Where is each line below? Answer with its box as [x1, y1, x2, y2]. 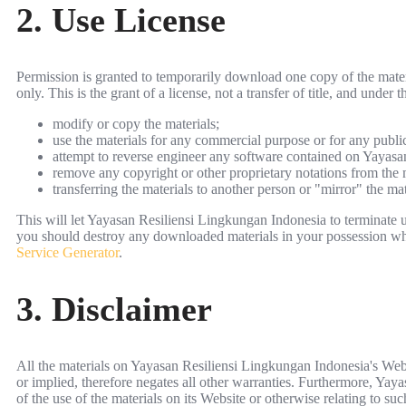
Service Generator [16, 244, 119, 260]
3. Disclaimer [16, 290, 212, 329]
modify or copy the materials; [53, 115, 219, 131]
